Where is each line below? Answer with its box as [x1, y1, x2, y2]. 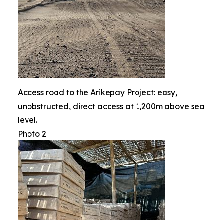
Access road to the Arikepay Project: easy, [18, 87, 177, 98]
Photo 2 [18, 129, 46, 139]
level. [18, 115, 37, 125]
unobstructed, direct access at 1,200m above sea [18, 101, 205, 111]
